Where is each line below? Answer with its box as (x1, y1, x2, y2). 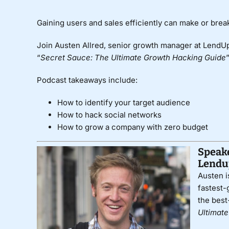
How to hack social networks (57, 110, 162, 120)
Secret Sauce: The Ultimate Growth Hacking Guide (40, 53, 226, 63)
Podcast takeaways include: (36, 75, 138, 85)
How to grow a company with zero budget (57, 122, 208, 132)
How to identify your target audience (57, 98, 190, 108)
